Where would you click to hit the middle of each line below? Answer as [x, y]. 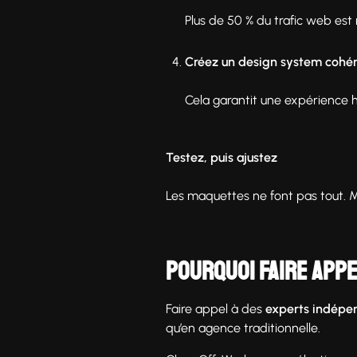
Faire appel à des [216, 308]
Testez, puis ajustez [222, 157]
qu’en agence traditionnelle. [243, 328]
